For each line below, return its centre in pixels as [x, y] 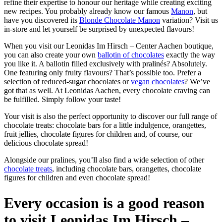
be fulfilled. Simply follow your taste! [62, 100]
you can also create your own [51, 55]
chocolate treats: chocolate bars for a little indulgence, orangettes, [105, 125]
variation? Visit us [189, 20]
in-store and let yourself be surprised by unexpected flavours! [99, 29]
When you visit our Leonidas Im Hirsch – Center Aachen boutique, [109, 46]
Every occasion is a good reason [104, 203]
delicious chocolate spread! [46, 143]
